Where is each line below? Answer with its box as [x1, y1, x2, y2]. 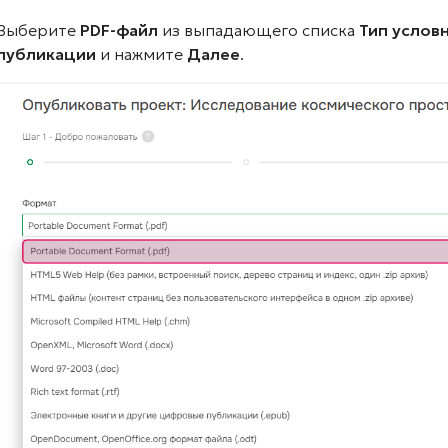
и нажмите [96, 44, 187, 64]
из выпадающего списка [158, 20, 359, 40]
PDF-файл [80, 20, 158, 40]
